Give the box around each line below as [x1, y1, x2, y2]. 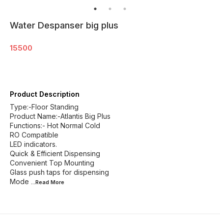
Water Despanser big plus [10, 20, 118, 30]
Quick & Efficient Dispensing [10, 149, 100, 158]
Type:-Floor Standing [10, 103, 79, 111]
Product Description [10, 90, 80, 98]
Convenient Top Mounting [10, 159, 94, 167]
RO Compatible [10, 131, 58, 139]
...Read [31, 179, 51, 186]
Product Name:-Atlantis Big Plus [10, 112, 110, 120]
